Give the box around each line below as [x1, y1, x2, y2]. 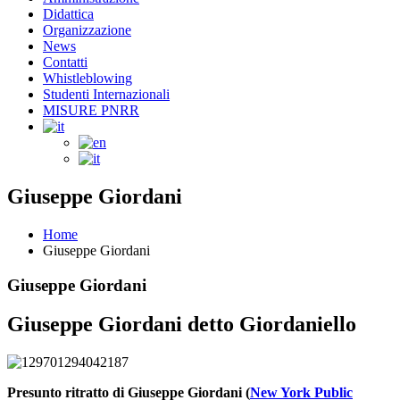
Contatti [43, 54, 87, 70]
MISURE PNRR [43, 103, 139, 118]
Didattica [43, 6, 94, 21]
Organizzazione [43, 22, 131, 37]
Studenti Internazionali [43, 87, 170, 102]
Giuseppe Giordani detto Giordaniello [7, 312, 356, 337]
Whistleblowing [43, 71, 132, 86]
